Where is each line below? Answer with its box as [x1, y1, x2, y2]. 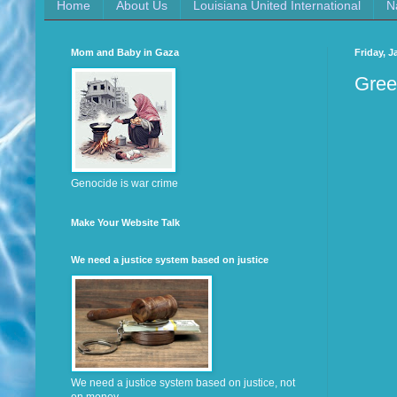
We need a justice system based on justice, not [71, 377, 295, 390]
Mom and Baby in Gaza [71, 47, 179, 58]
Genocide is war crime [71, 177, 178, 191]
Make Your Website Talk [71, 217, 180, 229]
